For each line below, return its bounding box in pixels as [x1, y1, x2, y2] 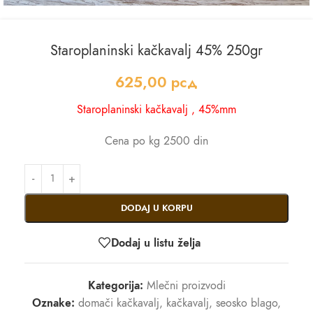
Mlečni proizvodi [146, 278, 226, 294]
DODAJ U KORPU [120, 202, 193, 215]
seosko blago [216, 296, 277, 312]
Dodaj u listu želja [111, 235, 201, 251]
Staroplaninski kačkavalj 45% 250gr [50, 41, 263, 61]
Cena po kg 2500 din [105, 133, 208, 150]
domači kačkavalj [78, 296, 159, 312]
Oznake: [32, 296, 75, 312]
